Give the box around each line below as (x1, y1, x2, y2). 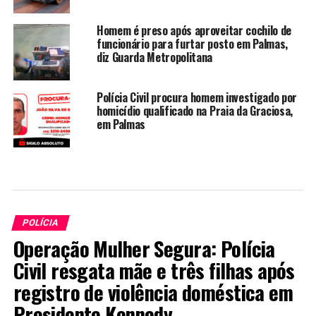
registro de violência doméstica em (13, 277, 293, 308)
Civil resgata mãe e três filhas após (13, 255, 295, 286)
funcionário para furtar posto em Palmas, (96, 35, 288, 53)
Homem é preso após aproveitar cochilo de (96, 22, 292, 39)
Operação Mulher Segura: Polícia (13, 233, 275, 264)
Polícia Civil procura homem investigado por (96, 89, 298, 107)
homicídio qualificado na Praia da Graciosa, (96, 102, 293, 120)
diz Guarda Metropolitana (96, 49, 213, 66)
